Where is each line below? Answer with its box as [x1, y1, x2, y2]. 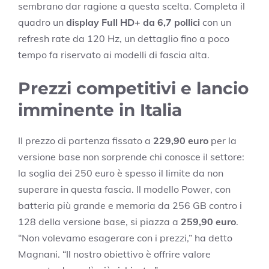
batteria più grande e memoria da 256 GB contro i [18, 199, 242, 212]
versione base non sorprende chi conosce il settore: [18, 151, 244, 163]
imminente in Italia [18, 100, 182, 121]
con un [200, 16, 231, 29]
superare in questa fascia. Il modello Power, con [18, 183, 231, 196]
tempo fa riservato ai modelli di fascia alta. [18, 49, 210, 61]
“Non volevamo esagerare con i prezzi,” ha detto [18, 232, 232, 244]
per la [208, 134, 237, 147]
